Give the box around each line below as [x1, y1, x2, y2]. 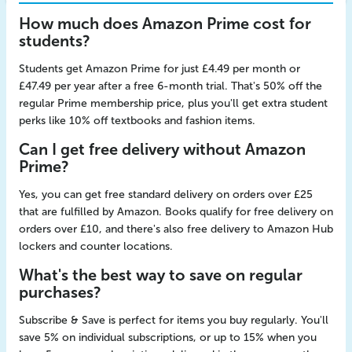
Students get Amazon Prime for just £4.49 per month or [19, 62, 300, 75]
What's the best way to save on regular [19, 266, 302, 284]
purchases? [19, 283, 101, 302]
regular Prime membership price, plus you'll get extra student [19, 97, 328, 110]
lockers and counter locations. [19, 240, 173, 253]
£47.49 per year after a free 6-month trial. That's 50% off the [19, 79, 322, 93]
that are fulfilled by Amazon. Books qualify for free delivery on [19, 205, 333, 218]
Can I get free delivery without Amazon [19, 140, 306, 159]
